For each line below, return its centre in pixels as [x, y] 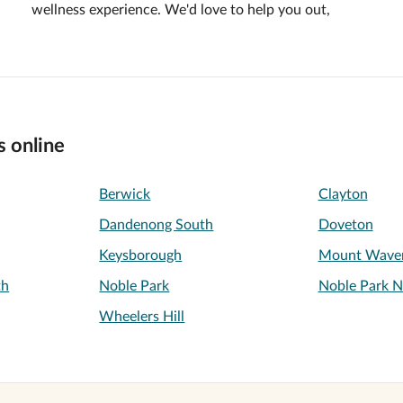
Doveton [345, 225]
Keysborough [141, 255]
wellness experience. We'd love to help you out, [180, 10]
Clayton [343, 194]
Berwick [125, 194]
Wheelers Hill [142, 317]
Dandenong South [157, 225]
